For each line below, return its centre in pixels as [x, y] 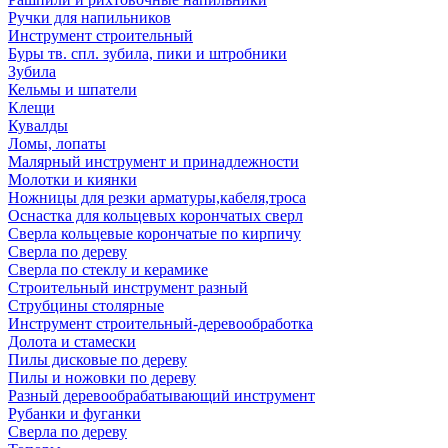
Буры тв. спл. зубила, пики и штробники [147, 53]
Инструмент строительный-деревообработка [160, 323]
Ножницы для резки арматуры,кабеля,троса [157, 197]
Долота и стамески [72, 341]
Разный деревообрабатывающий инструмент [161, 395]
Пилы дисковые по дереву [97, 359]
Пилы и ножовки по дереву [102, 377]
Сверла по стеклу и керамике [108, 269]
